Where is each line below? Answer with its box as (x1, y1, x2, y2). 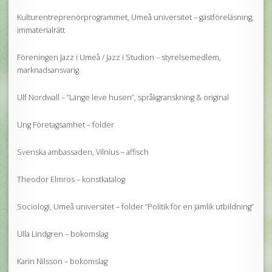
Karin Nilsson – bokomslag (17, 256, 107, 267)
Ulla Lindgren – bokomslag (17, 228, 108, 239)
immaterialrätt (17, 24, 65, 35)
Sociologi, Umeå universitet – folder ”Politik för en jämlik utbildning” (17, 201, 254, 212)
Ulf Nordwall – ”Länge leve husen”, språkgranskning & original (17, 92, 229, 103)
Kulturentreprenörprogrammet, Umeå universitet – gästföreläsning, (17, 12, 254, 22)
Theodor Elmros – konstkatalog (17, 174, 125, 185)
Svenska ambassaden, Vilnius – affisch (17, 146, 149, 157)
